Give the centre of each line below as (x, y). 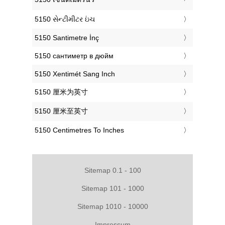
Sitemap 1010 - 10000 (113, 206)
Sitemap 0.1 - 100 (113, 170)
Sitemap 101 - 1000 (113, 188)
